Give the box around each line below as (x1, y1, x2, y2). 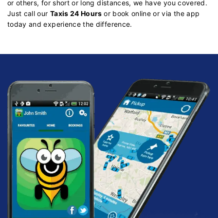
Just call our (7, 9, 50, 18)
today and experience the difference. (7, 19, 132, 28)
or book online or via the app (104, 9, 200, 18)
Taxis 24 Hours (50, 9, 104, 18)
